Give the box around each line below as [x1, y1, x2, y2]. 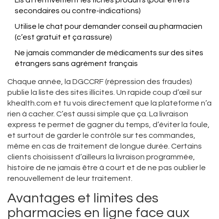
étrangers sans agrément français [15, 60, 138, 68]
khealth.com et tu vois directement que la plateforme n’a [7, 99, 212, 108]
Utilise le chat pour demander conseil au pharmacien [15, 22, 202, 31]
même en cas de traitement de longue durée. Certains [7, 142, 202, 151]
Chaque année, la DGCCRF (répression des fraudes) [7, 78, 192, 86]
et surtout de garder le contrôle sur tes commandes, [7, 131, 196, 140]
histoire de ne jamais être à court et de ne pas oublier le [7, 164, 206, 172]
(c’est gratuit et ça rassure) [15, 33, 112, 42]
